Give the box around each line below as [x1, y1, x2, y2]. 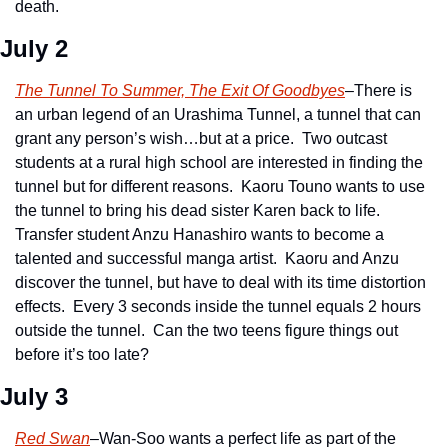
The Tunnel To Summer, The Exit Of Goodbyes [15, 81, 345, 99]
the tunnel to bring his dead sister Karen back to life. [15, 201, 384, 219]
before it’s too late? [15, 345, 149, 363]
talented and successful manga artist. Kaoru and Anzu [15, 249, 399, 267]
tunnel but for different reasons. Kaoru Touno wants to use [15, 177, 425, 195]
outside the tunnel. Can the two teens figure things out [15, 321, 398, 339]
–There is [345, 81, 412, 99]
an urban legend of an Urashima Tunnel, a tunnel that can [15, 105, 421, 123]
